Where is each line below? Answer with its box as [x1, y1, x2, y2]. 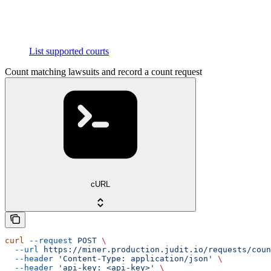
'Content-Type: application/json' [53, 253, 213, 263]
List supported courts [29, 46, 109, 57]
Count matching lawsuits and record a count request [5, 67, 202, 77]
